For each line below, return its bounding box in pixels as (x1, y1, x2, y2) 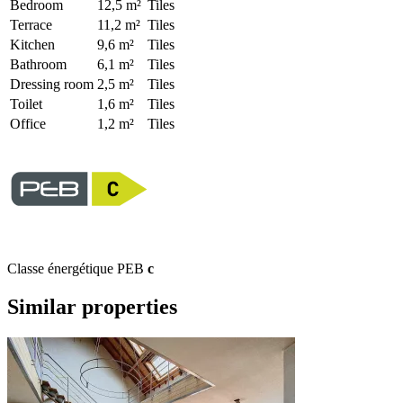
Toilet (10, 95, 42, 112)
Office (10, 115, 46, 131)
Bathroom (10, 56, 67, 72)
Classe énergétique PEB (7, 260, 148, 276)
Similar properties (7, 294, 177, 318)
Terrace (10, 16, 52, 32)
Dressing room (10, 76, 94, 92)
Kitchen (10, 36, 55, 52)
